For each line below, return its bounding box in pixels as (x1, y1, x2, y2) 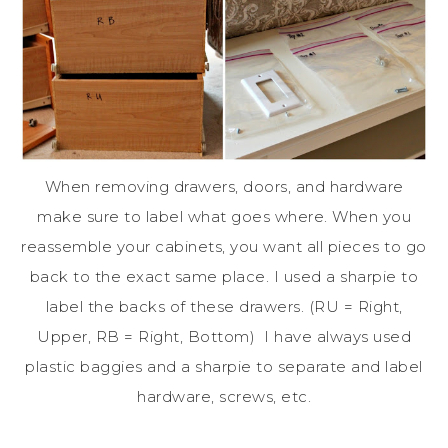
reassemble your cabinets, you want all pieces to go (21, 236, 427, 256)
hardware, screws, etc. (137, 386, 311, 406)
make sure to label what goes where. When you (37, 206, 411, 226)
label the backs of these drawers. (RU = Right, (45, 296, 403, 316)
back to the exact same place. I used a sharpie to (29, 266, 419, 286)
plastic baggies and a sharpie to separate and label (25, 356, 423, 376)
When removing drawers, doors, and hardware (44, 176, 404, 196)
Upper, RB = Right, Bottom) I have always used (37, 326, 411, 346)
